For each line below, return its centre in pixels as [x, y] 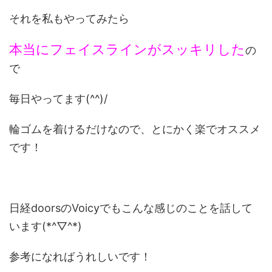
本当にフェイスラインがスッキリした [127, 49]
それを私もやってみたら [69, 18]
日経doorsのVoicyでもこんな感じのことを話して [131, 208]
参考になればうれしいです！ [80, 256]
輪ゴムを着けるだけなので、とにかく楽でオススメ [135, 129]
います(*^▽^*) [46, 226]
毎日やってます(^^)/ [58, 98]
